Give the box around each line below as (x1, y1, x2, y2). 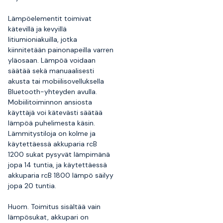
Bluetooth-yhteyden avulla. (8, 87, 97, 96)
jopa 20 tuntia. (8, 181, 56, 190)
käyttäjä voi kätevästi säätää (8, 108, 103, 117)
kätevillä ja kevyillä (8, 24, 67, 33)
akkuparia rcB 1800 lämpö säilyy (8, 170, 113, 180)
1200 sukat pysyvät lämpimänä (8, 149, 110, 159)
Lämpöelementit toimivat (8, 13, 92, 23)
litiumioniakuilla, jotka (8, 34, 77, 44)
